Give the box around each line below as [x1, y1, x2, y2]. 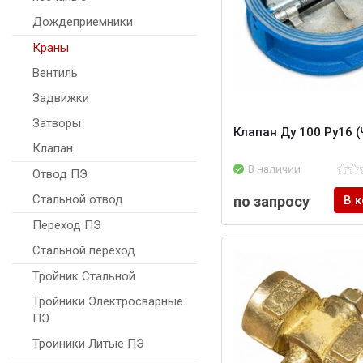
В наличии [248, 162, 301, 176]
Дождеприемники [32, 15, 133, 30]
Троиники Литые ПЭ [32, 336, 144, 352]
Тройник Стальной [32, 269, 135, 284]
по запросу [233, 193, 310, 211]
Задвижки [32, 91, 89, 106]
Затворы [32, 116, 81, 131]
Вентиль [32, 66, 78, 81]
